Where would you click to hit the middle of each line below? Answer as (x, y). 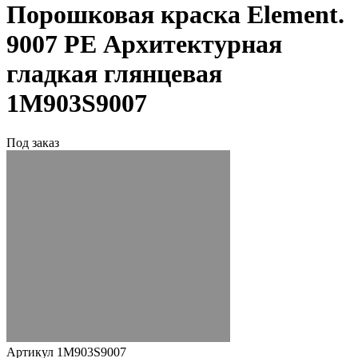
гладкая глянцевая (114, 74)
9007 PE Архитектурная (144, 44)
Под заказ (33, 142)
